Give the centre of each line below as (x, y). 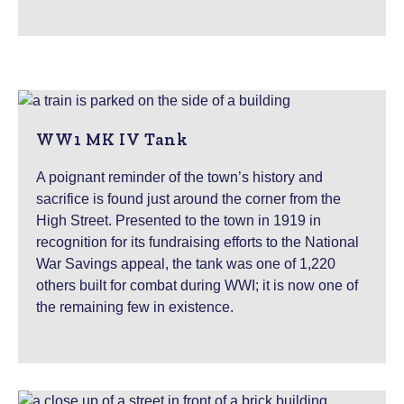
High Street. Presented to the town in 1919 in (179, 220)
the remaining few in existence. (135, 307)
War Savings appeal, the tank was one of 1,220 (186, 263)
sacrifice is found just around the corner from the (188, 198)
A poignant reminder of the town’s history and (179, 177)
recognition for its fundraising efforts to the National (197, 242)
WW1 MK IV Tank (112, 139)
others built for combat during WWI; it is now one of (197, 285)
